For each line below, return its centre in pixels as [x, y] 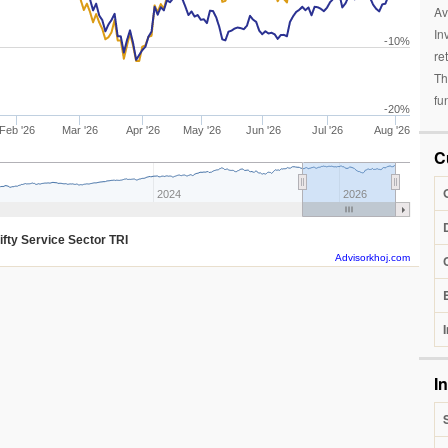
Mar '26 [79, 130]
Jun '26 [263, 130]
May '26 [201, 130]
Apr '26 [143, 130]
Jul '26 [328, 130]
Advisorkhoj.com [372, 257]
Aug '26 [392, 130]
